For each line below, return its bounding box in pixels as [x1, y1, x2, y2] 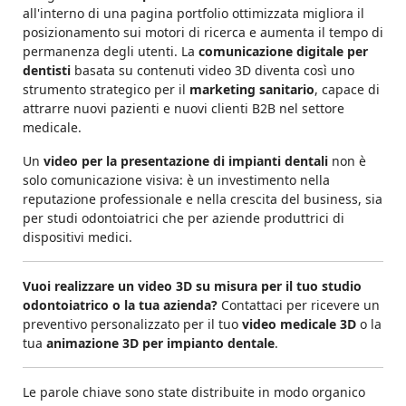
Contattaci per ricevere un [217, 296, 380, 314]
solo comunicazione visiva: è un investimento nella [23, 171, 330, 189]
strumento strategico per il [23, 81, 189, 99]
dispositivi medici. [23, 228, 132, 246]
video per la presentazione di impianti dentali [43, 152, 328, 170]
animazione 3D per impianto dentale [46, 334, 275, 353]
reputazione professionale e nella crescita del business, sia [23, 190, 382, 208]
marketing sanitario [189, 81, 314, 99]
